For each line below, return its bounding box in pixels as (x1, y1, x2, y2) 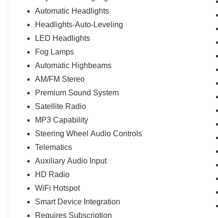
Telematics (35, 143, 73, 151)
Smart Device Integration (35, 197, 121, 206)
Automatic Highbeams (35, 61, 112, 70)
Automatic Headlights (35, 6, 109, 15)
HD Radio (35, 170, 70, 179)
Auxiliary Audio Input (35, 156, 107, 165)
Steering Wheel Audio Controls (35, 129, 143, 138)
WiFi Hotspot (35, 183, 80, 192)
